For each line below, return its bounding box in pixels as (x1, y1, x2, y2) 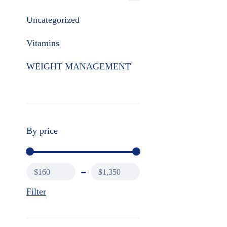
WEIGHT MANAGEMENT (26, 61, 131, 71)
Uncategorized (26, 15, 80, 25)
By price (26, 126, 58, 136)
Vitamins (26, 38, 59, 48)
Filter (26, 186, 46, 197)
